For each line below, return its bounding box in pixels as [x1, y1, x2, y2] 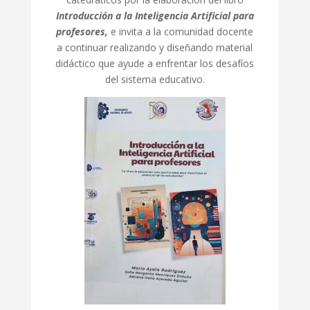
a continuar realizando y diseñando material [57, 41, 253, 54]
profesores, [56, 25, 111, 38]
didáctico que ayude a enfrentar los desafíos [55, 57, 255, 70]
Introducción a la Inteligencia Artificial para [55, 9, 254, 22]
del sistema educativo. [104, 73, 205, 86]
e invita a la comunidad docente [111, 25, 254, 38]
